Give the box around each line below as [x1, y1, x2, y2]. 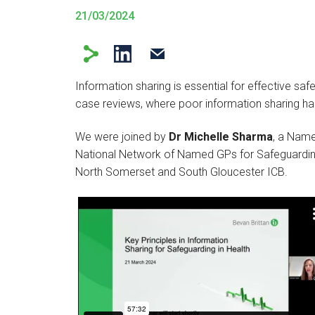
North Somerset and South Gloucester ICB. [75, 165, 288, 179]
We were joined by [75, 130, 169, 144]
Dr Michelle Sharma [169, 130, 273, 144]
